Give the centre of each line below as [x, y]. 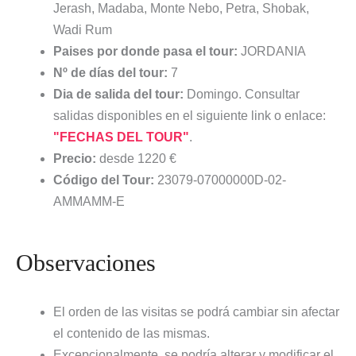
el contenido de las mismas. [131, 334]
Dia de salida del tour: [118, 95]
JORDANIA [271, 52]
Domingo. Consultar [241, 95]
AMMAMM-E [89, 202]
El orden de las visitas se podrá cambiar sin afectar [196, 312]
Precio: [74, 159]
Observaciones [86, 263]
